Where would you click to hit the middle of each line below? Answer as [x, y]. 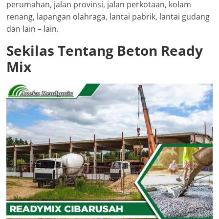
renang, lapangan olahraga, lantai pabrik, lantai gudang [108, 16]
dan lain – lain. [33, 29]
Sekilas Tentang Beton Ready [105, 50]
